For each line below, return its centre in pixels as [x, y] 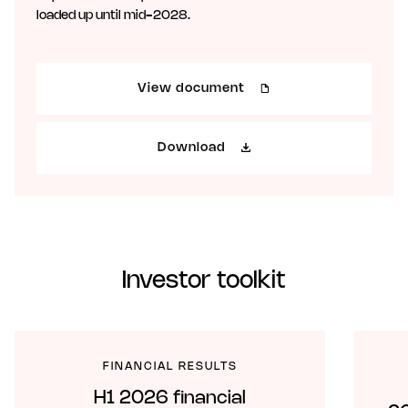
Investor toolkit [204, 281]
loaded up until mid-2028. [113, 15]
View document [191, 88]
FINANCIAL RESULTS [170, 366]
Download [191, 148]
